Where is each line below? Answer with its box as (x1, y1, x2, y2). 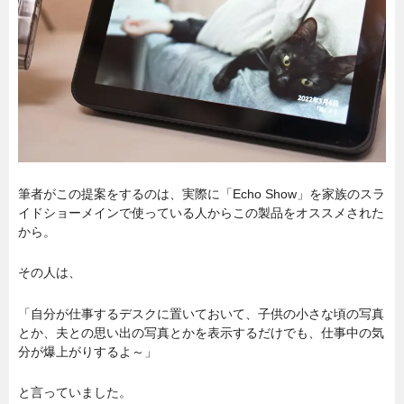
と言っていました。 (18, 385, 132, 400)
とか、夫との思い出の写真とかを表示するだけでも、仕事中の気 (18, 325, 384, 340)
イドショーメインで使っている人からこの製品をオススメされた (18, 205, 384, 220)
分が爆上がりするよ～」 (18, 344, 157, 359)
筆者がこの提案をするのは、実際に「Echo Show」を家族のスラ (18, 186, 385, 201)
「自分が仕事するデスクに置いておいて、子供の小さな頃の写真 (18, 306, 384, 321)
